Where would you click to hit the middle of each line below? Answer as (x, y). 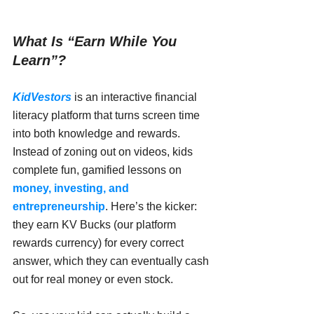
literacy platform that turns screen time (108, 116)
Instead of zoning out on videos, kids (104, 152)
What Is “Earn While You (97, 42)
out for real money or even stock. (93, 280)
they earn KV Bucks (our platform (96, 225)
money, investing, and (72, 189)
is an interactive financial (136, 97)
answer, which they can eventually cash (112, 261)
